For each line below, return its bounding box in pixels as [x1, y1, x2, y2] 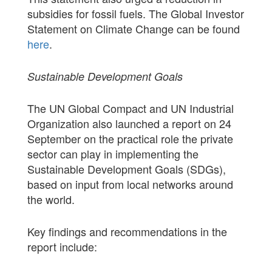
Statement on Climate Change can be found [27, 20, 240, 36]
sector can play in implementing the [27, 145, 199, 161]
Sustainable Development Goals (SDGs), [27, 160, 226, 177]
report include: [27, 238, 97, 254]
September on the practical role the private [27, 130, 233, 146]
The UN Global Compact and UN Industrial [27, 100, 234, 116]
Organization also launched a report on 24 [27, 115, 231, 131]
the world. [27, 191, 75, 207]
